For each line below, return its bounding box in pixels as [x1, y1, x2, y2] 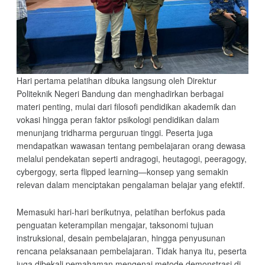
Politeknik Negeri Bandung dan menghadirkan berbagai [16, 88, 224, 100]
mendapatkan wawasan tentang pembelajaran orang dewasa [16, 140, 245, 152]
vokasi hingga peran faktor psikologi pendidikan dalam [16, 114, 219, 126]
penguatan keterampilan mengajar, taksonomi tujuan [16, 219, 214, 231]
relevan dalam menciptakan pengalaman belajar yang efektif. [16, 179, 245, 191]
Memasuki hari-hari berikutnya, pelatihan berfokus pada [16, 206, 225, 218]
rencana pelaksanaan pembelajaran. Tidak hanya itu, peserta [16, 245, 247, 257]
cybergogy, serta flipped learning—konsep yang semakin [16, 166, 228, 178]
